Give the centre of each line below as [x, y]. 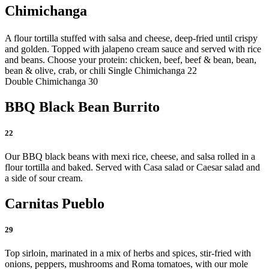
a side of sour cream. [44, 178]
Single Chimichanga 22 [153, 70]
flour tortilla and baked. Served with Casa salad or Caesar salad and [132, 167]
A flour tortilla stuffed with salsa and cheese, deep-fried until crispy [131, 38]
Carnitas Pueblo [55, 203]
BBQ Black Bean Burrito [82, 107]
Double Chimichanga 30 [51, 81]
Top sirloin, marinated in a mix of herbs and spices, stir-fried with [128, 253]
